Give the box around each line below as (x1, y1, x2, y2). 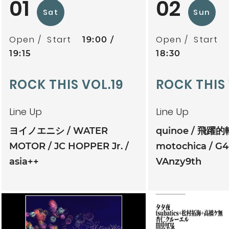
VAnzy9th (156, 155, 201, 167)
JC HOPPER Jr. (54, 140, 123, 152)
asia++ (9, 155, 39, 167)
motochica (156, 140, 207, 152)
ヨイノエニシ (9, 125, 64, 136)
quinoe (156, 125, 189, 136)
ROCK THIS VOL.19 (9, 76, 124, 93)
